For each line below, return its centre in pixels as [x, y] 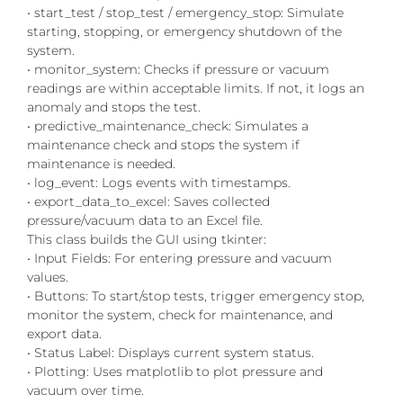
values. [48, 278]
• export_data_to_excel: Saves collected [148, 202]
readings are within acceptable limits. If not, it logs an [196, 89]
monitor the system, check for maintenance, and [180, 315]
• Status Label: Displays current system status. [170, 353]
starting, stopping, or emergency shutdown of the [184, 32]
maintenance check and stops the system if [163, 145]
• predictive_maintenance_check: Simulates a [168, 126]
